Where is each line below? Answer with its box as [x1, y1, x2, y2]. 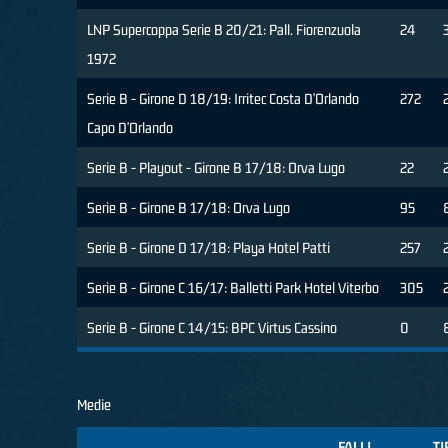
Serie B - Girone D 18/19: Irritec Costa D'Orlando [87, 90, 359, 108]
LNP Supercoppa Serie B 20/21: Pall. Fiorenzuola [87, 21, 361, 39]
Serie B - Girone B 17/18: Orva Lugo [87, 199, 290, 217]
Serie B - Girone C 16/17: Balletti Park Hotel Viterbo [87, 279, 379, 297]
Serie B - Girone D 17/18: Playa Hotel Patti [87, 239, 330, 257]
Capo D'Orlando [87, 119, 173, 137]
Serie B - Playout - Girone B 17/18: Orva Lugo [87, 159, 345, 177]
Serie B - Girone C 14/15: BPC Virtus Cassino [87, 319, 337, 337]
